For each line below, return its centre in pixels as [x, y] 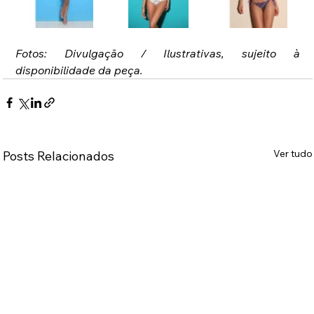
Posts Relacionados [59, 156]
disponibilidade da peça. [80, 70]
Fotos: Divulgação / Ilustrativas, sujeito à [158, 54]
